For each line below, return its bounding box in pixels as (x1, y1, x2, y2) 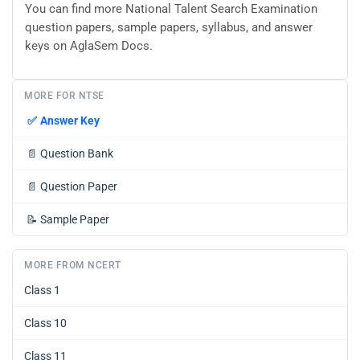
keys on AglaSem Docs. (25, 39, 153, 54)
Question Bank (40, 147, 113, 160)
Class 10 (24, 317, 67, 329)
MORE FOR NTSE (24, 90, 104, 101)
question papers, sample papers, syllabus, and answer (25, 20, 313, 35)
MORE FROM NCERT (24, 260, 121, 271)
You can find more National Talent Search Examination (25, 2, 317, 17)
